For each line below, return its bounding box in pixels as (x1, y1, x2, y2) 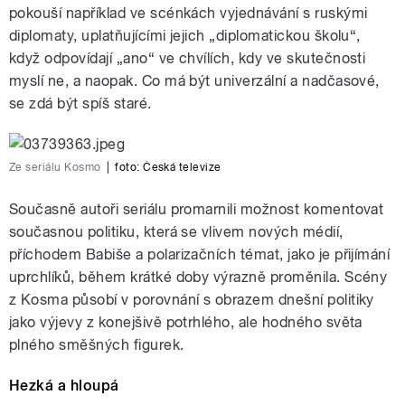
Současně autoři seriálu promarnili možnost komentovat (9, 201, 384, 219)
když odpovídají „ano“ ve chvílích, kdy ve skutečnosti (9, 50, 366, 68)
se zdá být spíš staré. (9, 95, 152, 113)
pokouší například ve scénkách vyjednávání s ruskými (9, 5, 368, 23)
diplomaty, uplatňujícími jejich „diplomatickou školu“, (9, 27, 361, 45)
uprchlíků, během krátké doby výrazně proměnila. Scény (9, 268, 388, 287)
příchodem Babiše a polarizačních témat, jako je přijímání (9, 246, 391, 264)
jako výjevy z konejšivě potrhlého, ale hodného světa (9, 314, 363, 332)
